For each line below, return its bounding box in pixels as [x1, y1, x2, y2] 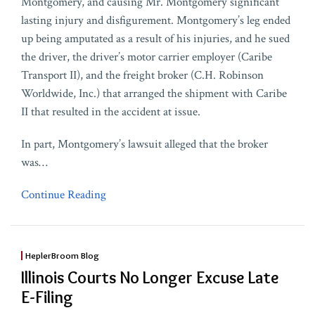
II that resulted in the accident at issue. [21, 104, 200, 120]
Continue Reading [21, 187, 106, 203]
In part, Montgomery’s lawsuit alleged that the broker [21, 136, 268, 153]
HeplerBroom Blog [25, 250, 99, 262]
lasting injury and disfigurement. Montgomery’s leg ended [21, 13, 290, 29]
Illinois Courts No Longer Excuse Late [21, 267, 279, 288]
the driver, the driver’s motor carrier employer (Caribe [21, 49, 272, 65]
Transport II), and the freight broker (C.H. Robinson [21, 67, 264, 84]
